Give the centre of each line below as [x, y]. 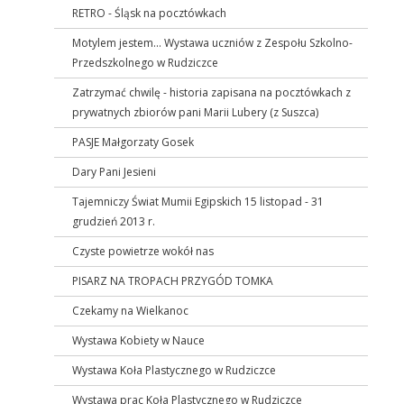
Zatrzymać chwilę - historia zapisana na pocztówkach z [211, 92]
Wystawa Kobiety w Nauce [138, 340]
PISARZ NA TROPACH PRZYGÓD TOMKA [173, 280]
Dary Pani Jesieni [114, 171]
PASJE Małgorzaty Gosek [133, 142]
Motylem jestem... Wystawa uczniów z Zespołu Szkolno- [212, 42]
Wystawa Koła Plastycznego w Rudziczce [174, 370]
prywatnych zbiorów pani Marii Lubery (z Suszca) [195, 112]
